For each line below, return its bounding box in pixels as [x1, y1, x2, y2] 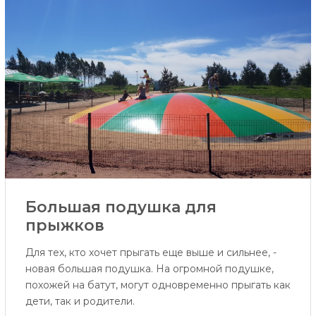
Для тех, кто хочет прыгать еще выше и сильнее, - [25, 246, 276, 260]
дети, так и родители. [25, 295, 135, 308]
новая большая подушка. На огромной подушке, [25, 262, 274, 276]
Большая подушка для [25, 197, 217, 217]
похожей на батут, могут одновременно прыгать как [25, 279, 291, 292]
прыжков [25, 216, 104, 236]
